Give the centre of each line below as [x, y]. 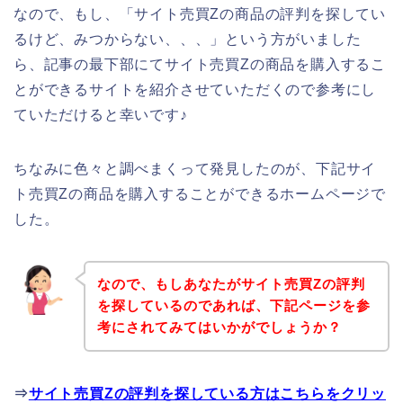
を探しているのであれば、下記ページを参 [233, 306]
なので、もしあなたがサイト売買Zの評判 [231, 284]
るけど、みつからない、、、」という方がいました [188, 39]
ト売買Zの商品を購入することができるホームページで [200, 193]
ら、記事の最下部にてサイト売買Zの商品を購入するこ [200, 64]
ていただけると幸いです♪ [101, 114]
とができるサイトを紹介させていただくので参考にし [195, 89]
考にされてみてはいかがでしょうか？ [219, 327]
